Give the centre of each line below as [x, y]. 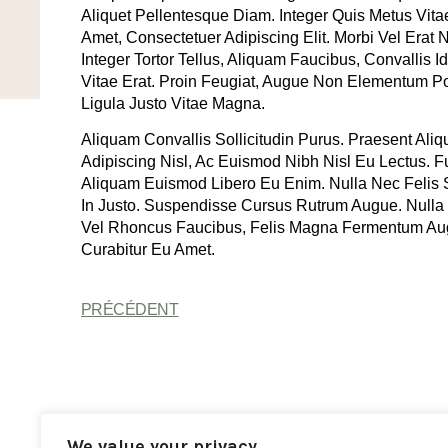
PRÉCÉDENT [129, 309]
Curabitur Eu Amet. [147, 250]
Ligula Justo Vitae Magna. [172, 103]
